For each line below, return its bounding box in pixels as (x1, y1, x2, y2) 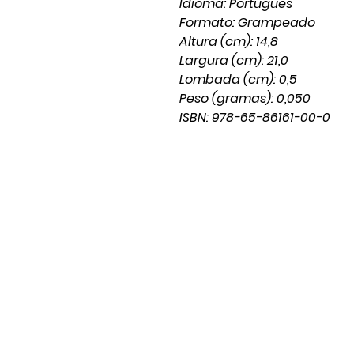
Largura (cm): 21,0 (179, 51, 288, 70)
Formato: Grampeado (179, 13, 315, 32)
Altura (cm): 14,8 (179, 32, 278, 51)
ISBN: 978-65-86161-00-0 (179, 108, 330, 126)
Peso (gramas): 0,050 (179, 89, 311, 107)
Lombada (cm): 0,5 (179, 70, 297, 88)
